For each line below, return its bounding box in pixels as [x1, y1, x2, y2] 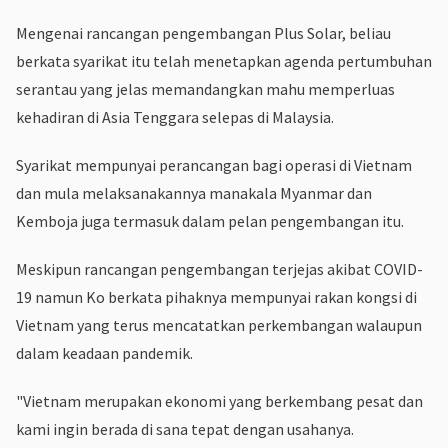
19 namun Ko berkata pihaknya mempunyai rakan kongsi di [16, 286, 417, 307]
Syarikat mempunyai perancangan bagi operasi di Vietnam [16, 154, 412, 175]
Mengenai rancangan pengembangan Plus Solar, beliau [16, 22, 391, 43]
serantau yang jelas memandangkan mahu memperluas [16, 78, 395, 99]
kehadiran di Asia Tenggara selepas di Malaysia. [16, 106, 334, 127]
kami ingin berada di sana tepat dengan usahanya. [16, 418, 354, 439]
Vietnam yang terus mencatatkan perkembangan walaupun [16, 314, 422, 335]
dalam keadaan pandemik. [16, 342, 193, 363]
